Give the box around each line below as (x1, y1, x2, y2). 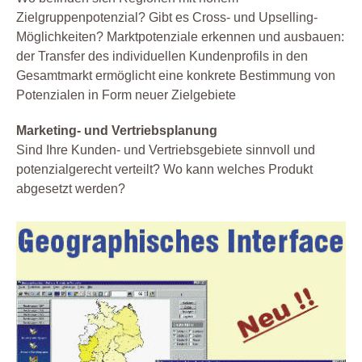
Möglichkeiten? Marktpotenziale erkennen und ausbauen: (16, 30, 344, 44)
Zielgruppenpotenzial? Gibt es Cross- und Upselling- (16, 11, 318, 25)
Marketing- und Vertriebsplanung (16, 124, 217, 138)
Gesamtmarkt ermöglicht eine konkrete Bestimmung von (16, 69, 335, 83)
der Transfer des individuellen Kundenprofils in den (16, 49, 308, 64)
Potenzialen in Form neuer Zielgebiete (16, 88, 236, 103)
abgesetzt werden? (16, 182, 125, 196)
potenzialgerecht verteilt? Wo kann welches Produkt (16, 162, 313, 177)
